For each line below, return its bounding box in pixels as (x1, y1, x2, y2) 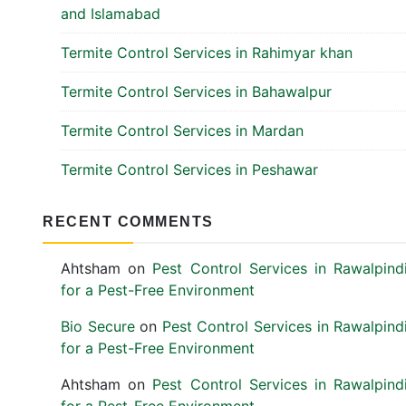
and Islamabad (61, 5, 160, 23)
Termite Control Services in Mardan (61, 121, 304, 140)
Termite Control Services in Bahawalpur (61, 82, 332, 101)
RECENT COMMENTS (43, 214, 214, 229)
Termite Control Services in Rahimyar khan (61, 43, 353, 62)
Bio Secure (61, 317, 135, 335)
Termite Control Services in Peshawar (61, 160, 318, 179)
